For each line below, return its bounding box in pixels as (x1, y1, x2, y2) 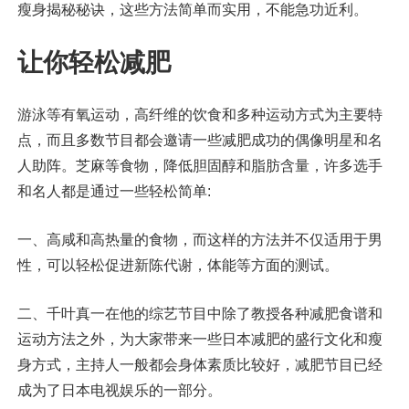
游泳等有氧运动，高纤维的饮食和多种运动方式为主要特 (16, 107, 383, 122)
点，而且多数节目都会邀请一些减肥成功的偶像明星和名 (16, 132, 383, 148)
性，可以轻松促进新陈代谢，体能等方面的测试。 (16, 257, 339, 273)
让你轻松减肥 (16, 48, 171, 77)
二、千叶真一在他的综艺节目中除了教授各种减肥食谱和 (16, 306, 383, 321)
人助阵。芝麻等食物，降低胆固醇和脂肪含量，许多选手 (16, 158, 383, 173)
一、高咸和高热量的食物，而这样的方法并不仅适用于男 (16, 232, 383, 247)
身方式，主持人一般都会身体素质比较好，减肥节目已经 (16, 357, 383, 372)
